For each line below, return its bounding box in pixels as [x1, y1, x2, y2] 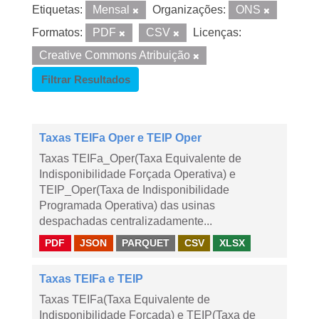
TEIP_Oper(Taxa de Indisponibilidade [39, 184, 229, 196]
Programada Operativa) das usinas [39, 199, 215, 211]
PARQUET [121, 237, 169, 249]
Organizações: [152, 4, 226, 16]
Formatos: [32, 26, 83, 38]
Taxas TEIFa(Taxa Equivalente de [39, 293, 210, 305]
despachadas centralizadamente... [39, 215, 212, 227]
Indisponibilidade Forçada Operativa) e [39, 168, 236, 180]
